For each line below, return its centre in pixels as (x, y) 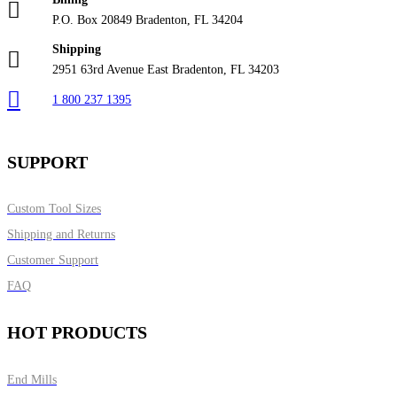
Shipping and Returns (61, 235)
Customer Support (53, 261)
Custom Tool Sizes (54, 209)
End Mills (32, 379)
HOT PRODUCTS (77, 332)
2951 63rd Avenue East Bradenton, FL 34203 (166, 70)
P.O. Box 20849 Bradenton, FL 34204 (148, 20)
